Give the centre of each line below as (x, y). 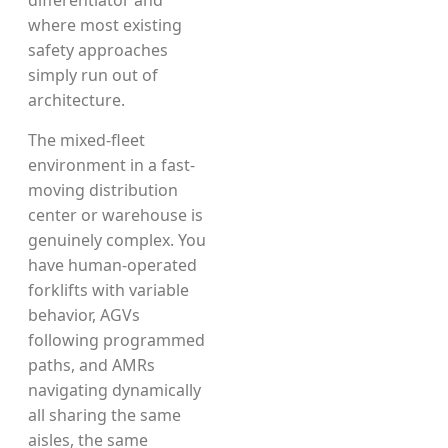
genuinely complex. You (117, 240)
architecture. (76, 100)
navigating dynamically (114, 390)
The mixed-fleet (86, 140)
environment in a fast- (111, 165)
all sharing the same (104, 415)
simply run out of (93, 75)
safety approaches (98, 50)
